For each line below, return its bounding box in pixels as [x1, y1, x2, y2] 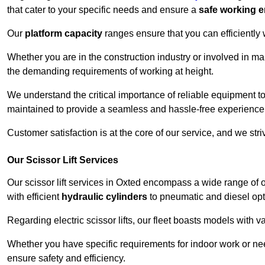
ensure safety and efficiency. [7, 253, 125, 264]
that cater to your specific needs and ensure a [7, 5, 199, 15]
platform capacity [25, 28, 102, 39]
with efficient [7, 192, 62, 202]
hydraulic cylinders [62, 192, 147, 202]
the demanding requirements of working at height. [7, 66, 214, 77]
